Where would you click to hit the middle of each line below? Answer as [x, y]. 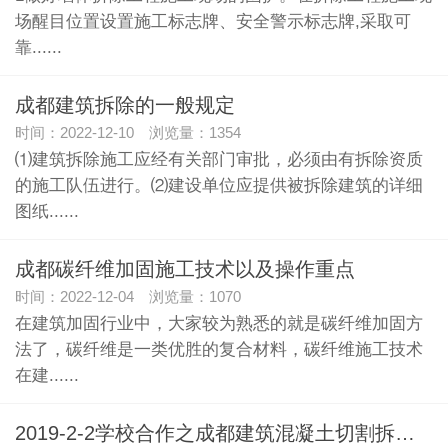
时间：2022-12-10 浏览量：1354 [128, 132]
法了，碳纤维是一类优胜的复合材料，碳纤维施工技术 [219, 349]
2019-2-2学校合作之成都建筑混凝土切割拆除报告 [405, 433]
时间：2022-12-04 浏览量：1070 [128, 296]
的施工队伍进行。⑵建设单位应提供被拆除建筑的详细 [219, 185]
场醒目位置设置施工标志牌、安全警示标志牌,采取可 [213, 21]
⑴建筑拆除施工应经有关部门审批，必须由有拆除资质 [219, 159]
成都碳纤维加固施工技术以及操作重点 [185, 269]
